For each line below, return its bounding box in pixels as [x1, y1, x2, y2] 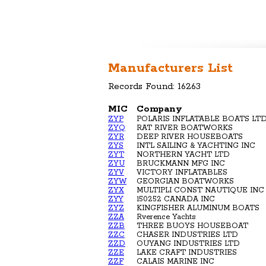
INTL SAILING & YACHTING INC [137, 141, 255, 150]
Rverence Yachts [137, 212, 195, 221]
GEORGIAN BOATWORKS [137, 176, 234, 186]
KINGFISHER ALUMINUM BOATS [137, 203, 259, 213]
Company [137, 103, 182, 115]
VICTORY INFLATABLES [137, 167, 227, 177]
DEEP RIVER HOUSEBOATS [137, 132, 243, 141]
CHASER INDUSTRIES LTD [137, 230, 238, 239]
